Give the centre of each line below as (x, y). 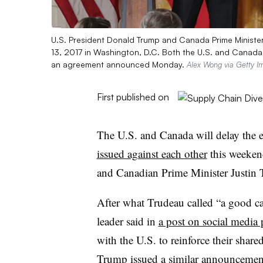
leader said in (127, 221)
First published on (133, 97)
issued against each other (152, 153)
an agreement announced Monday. (119, 64)
